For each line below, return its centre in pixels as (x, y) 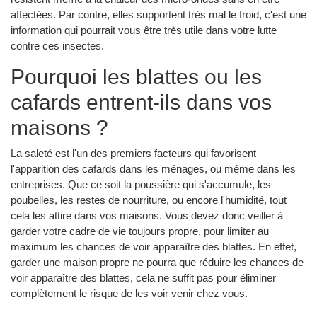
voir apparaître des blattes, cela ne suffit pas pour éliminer (143, 278)
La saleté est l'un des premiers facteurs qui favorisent (133, 154)
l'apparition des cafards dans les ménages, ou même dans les (153, 169)
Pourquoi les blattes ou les (136, 76)
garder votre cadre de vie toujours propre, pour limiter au (140, 231)
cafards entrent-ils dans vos (141, 102)
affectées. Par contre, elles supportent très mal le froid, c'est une (158, 14)
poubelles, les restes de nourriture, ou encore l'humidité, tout (149, 200)
